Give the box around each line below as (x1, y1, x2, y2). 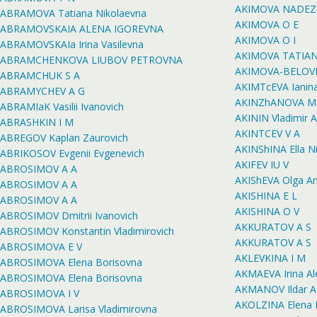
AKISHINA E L (235, 189, 297, 202)
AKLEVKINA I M (235, 251, 306, 265)
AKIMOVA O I (235, 33, 296, 47)
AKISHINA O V (235, 204, 299, 218)
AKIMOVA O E (235, 18, 299, 31)
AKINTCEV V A (235, 127, 300, 140)
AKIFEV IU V (235, 158, 289, 171)
